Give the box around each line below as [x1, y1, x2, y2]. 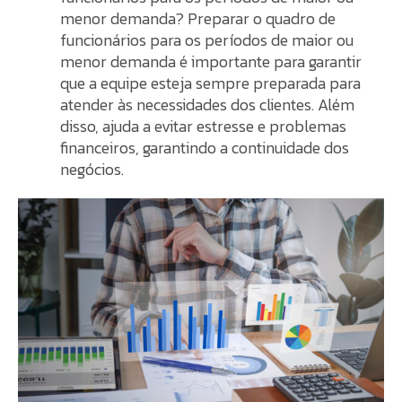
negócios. [60, 156, 125, 181]
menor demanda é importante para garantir [60, 48, 363, 74]
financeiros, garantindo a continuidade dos [60, 135, 350, 160]
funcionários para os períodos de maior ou [60, 27, 354, 52]
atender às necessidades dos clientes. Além [60, 92, 355, 117]
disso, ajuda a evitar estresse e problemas [60, 113, 347, 138]
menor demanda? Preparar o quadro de [60, 5, 336, 31]
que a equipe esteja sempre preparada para [60, 70, 362, 95]
